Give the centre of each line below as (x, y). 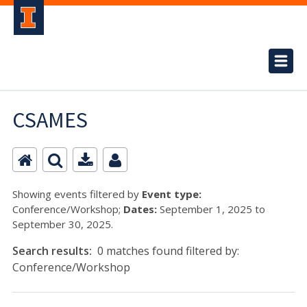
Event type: (172, 194)
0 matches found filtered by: (168, 251)
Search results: (53, 251)
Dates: (140, 209)
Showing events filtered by (77, 194)
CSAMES (50, 120)
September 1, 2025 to (211, 209)
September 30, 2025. (63, 224)
